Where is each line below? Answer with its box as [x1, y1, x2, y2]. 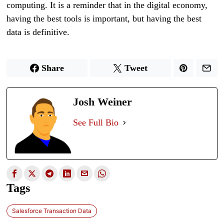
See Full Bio [73, 117, 119, 127]
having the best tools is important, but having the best [6, 13, 202, 23]
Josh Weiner [73, 95, 132, 108]
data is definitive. [6, 27, 70, 37]
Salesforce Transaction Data [12, 206, 92, 214]
